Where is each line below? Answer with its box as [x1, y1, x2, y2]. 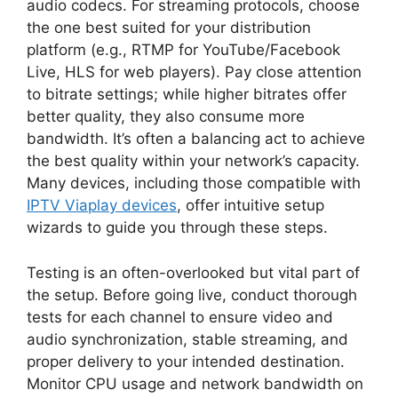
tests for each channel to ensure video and [27, 307, 333, 326]
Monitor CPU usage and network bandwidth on [27, 374, 363, 393]
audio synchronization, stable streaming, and [27, 330, 348, 348]
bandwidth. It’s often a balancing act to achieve [27, 130, 365, 147]
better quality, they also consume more [27, 107, 305, 125]
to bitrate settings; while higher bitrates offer [27, 85, 346, 103]
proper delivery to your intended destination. [27, 352, 345, 370]
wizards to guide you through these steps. [27, 219, 328, 236]
